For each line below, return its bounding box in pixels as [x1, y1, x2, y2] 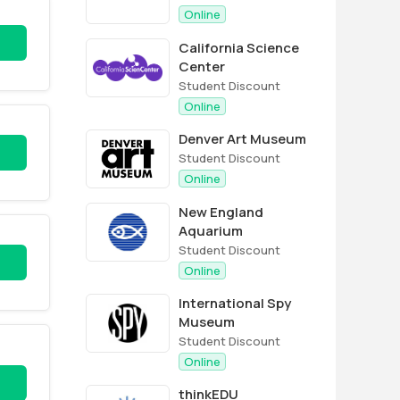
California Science [179, 38, 299, 57]
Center [179, 57, 225, 76]
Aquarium [179, 221, 243, 240]
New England [179, 203, 263, 221]
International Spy [179, 294, 291, 312]
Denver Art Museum [179, 129, 306, 148]
